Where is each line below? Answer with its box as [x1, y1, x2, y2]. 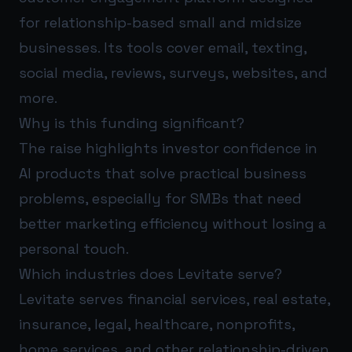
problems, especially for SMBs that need [19, 189, 302, 207]
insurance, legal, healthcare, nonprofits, [19, 314, 295, 333]
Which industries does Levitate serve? [19, 264, 282, 283]
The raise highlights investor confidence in [19, 138, 317, 157]
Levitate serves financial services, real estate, [19, 289, 330, 308]
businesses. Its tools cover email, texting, [19, 38, 306, 57]
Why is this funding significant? [19, 113, 244, 132]
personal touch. [19, 239, 129, 258]
